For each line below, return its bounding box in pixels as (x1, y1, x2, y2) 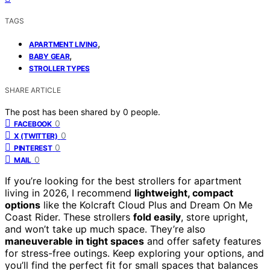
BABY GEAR (29, 51, 70, 61)
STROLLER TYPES (29, 63, 90, 73)
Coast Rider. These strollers (5, 210, 133, 223)
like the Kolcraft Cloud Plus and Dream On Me (40, 198, 253, 211)
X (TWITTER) (14, 131, 58, 140)
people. (131, 106, 160, 117)
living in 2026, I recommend (5, 186, 134, 199)
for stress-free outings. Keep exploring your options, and (5, 246, 264, 259)
